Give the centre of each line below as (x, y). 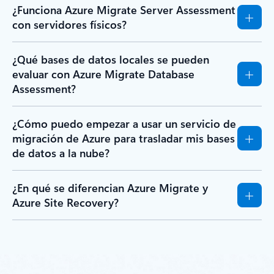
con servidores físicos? (69, 25)
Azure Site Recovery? (65, 203)
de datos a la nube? (61, 153)
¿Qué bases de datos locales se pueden (111, 60)
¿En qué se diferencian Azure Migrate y (110, 188)
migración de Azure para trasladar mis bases (124, 139)
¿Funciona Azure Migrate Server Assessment (124, 10)
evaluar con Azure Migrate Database (103, 74)
